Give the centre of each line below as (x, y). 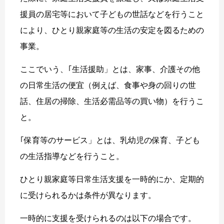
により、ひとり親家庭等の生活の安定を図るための (112, 30)
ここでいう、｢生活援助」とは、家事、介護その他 (110, 69)
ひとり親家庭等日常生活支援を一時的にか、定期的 (112, 179)
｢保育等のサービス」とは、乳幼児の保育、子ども (110, 140)
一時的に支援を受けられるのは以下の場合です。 (108, 218)
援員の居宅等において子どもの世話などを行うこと (112, 14)
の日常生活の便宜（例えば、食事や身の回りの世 (108, 85)
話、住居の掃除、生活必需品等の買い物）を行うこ (112, 101)
